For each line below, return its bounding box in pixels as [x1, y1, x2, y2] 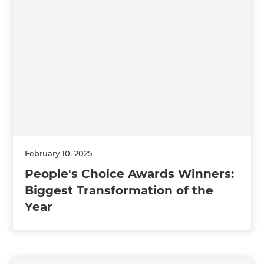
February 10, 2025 [25, 148, 93, 159]
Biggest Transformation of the [25, 183, 214, 198]
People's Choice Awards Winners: [25, 167, 235, 181]
